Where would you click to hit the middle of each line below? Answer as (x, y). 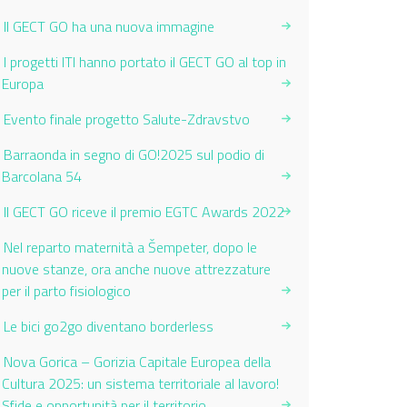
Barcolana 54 (42, 176)
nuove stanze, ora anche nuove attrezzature (136, 269)
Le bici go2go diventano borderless (109, 326)
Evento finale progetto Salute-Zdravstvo (127, 119)
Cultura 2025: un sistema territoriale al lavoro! (140, 383)
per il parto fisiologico (66, 291)
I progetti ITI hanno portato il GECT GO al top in (145, 62)
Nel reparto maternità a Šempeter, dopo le (130, 247)
